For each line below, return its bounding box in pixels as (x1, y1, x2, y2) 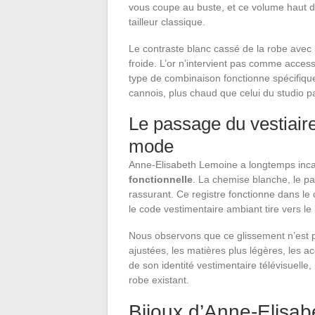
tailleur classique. (129, 15, 205, 27)
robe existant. (129, 274, 189, 285)
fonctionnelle (129, 173, 193, 185)
